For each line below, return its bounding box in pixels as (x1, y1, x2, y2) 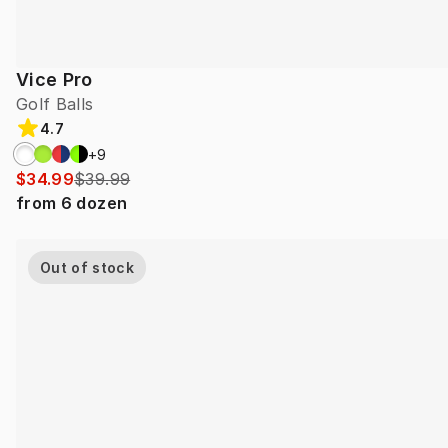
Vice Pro (16, 69, 93, 91)
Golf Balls (16, 94, 94, 115)
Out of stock (40, 259, 135, 277)
